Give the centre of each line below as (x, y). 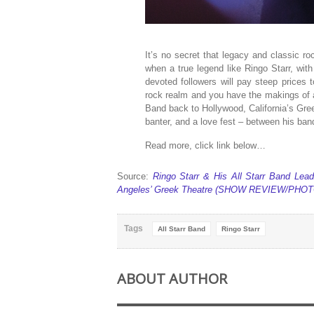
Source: (135, 176)
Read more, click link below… (205, 145)
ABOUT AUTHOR (172, 278)
